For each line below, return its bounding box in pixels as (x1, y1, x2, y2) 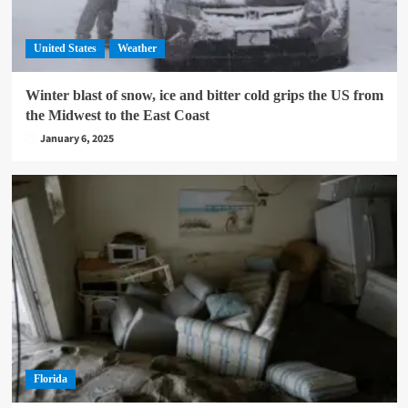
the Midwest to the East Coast (25, 107, 209, 124)
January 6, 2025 (39, 131, 114, 148)
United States (33, 42, 97, 56)
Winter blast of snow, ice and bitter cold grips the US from (25, 87, 383, 104)
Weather (117, 42, 157, 56)
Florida (33, 372, 67, 386)
